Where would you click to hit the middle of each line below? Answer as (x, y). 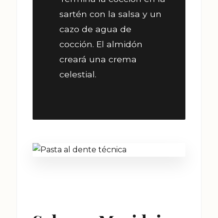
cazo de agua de (95, 29)
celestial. (78, 74)
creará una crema (98, 59)
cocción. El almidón (101, 44)
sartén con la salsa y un (110, 14)
